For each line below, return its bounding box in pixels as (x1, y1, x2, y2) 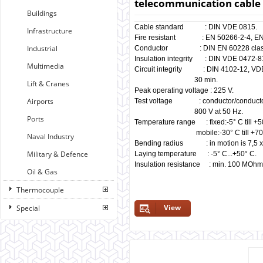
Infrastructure (27, 26, 72, 36)
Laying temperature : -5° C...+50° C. (134, 150, 257, 158)
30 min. (134, 76, 218, 84)
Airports (27, 96, 53, 106)
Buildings (27, 8, 57, 18)
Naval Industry (27, 131, 74, 141)
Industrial (27, 43, 58, 53)
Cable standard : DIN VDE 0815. (134, 23, 257, 31)
